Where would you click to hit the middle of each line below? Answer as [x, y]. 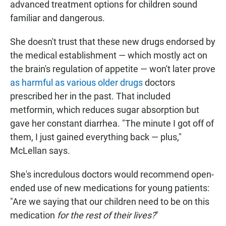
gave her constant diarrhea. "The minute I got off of [112, 124]
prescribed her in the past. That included [90, 96]
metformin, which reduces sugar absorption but [105, 110]
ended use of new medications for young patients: [110, 188]
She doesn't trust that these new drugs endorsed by [113, 42]
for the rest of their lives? [106, 215]
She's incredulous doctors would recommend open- [112, 175]
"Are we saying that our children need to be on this [110, 202]
